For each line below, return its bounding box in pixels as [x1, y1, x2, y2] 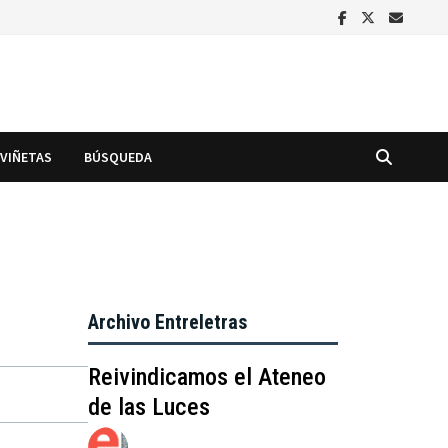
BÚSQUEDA [84, 147, 153, 166]
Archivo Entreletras [88, 309, 248, 334]
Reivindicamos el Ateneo [88, 362, 327, 391]
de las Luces [88, 392, 211, 421]
